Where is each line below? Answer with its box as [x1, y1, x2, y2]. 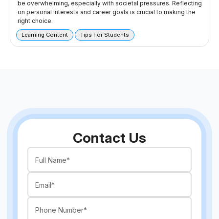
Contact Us [73, 130, 146, 147]
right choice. [18, 17, 53, 25]
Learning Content [22, 31, 68, 39]
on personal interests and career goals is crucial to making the [18, 8, 196, 16]
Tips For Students [80, 31, 129, 39]
